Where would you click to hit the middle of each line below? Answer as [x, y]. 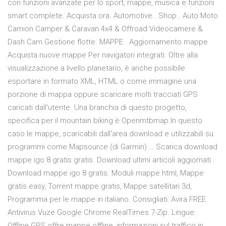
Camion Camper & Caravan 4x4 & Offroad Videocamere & [105, 29]
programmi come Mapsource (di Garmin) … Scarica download [112, 147]
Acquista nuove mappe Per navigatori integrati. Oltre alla [103, 55]
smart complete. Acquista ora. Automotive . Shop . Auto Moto [113, 16]
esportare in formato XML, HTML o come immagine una [102, 81]
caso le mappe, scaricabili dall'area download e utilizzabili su [110, 134]
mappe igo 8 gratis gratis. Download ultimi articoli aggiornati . [111, 160]
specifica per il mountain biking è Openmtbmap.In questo [105, 121]
